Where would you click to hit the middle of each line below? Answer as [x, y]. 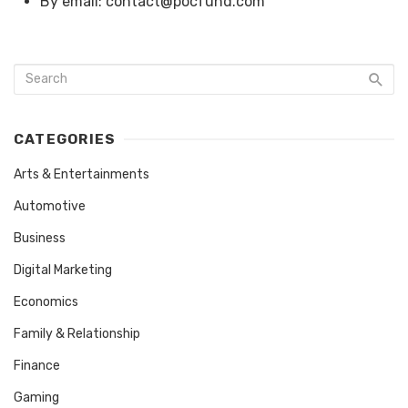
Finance [37, 365]
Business [40, 238]
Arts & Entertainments [82, 174]
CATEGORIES [65, 139]
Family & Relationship [77, 333]
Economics [46, 301]
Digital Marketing [63, 270]
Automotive [50, 206]
